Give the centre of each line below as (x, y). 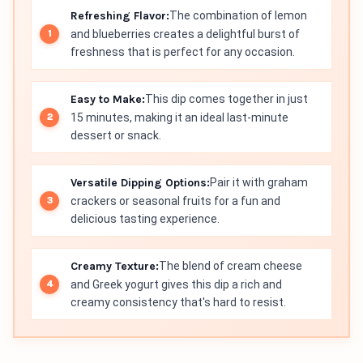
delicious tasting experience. (145, 219)
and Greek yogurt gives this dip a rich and (176, 285)
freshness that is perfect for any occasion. (183, 52)
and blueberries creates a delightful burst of (185, 34)
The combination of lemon (238, 16)
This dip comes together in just (226, 99)
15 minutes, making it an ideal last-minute (179, 118)
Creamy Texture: (115, 267)
